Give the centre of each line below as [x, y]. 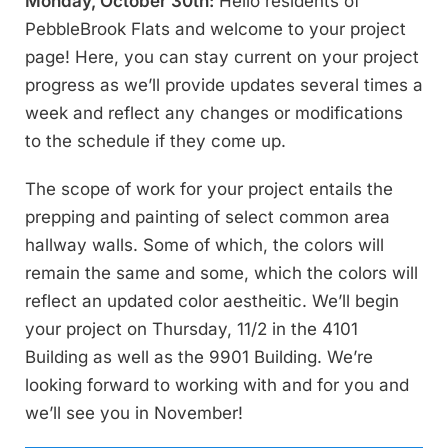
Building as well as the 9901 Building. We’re [199, 357]
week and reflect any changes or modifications [214, 113]
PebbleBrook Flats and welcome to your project [215, 29]
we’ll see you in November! [134, 413]
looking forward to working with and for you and [217, 385]
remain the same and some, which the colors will [221, 273]
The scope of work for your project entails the [209, 189]
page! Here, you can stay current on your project [222, 57]
